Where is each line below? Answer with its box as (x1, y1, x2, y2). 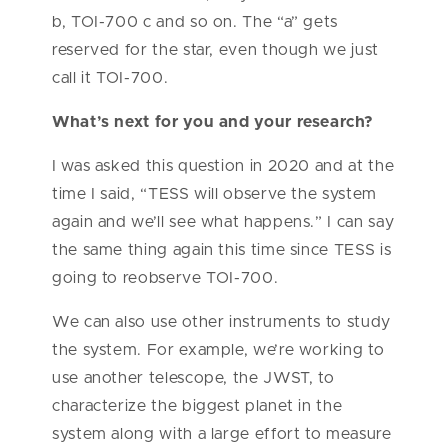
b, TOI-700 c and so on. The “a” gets (52, 14, 339, 31)
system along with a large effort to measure (52, 426, 392, 443)
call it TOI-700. (52, 70, 169, 87)
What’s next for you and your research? (52, 114, 374, 131)
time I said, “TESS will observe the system (52, 186, 377, 203)
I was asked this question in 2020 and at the (52, 158, 395, 175)
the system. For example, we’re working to (52, 342, 385, 359)
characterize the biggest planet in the (52, 398, 343, 415)
